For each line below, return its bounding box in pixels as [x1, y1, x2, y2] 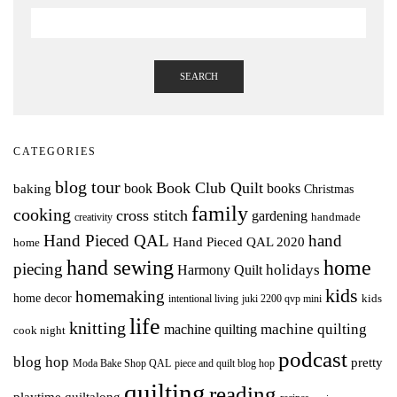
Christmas [304, 182, 354, 197]
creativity [74, 212, 113, 223]
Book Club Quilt [156, 179, 263, 198]
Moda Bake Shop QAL [73, 357, 171, 370]
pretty [351, 355, 383, 370]
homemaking [75, 287, 165, 307]
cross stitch [116, 206, 188, 225]
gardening [252, 208, 307, 224]
